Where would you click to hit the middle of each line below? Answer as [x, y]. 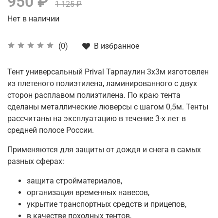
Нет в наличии [33, 18]
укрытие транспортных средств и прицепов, [107, 204]
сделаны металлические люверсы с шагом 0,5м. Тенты [108, 107]
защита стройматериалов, [74, 181]
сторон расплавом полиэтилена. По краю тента [94, 95]
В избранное [117, 46]
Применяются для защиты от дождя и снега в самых [104, 149]
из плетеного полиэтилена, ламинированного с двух [102, 83]
